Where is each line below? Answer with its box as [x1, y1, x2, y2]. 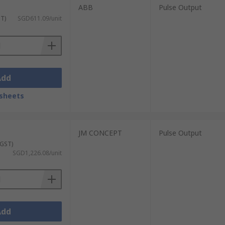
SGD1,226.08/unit [12, 149, 62, 157]
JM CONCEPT [78, 128, 122, 138]
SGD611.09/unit [17, 14, 62, 23]
